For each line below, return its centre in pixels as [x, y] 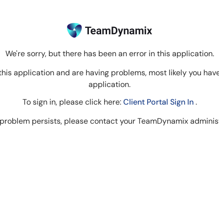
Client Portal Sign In [159, 102]
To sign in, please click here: [73, 102]
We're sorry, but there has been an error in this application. [109, 54]
